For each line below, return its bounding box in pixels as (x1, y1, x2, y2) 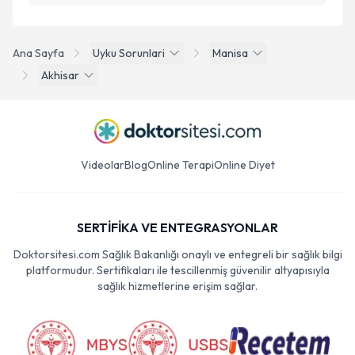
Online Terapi (147, 158, 214, 172)
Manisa (212, 46, 248, 60)
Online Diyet (213, 158, 275, 172)
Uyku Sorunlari (93, 46, 165, 60)
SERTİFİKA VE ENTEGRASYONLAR (77, 219, 278, 235)
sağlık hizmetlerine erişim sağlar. (97, 279, 258, 293)
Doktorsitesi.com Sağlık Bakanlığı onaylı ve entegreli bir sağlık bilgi (13, 247, 342, 261)
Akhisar (41, 68, 79, 82)
